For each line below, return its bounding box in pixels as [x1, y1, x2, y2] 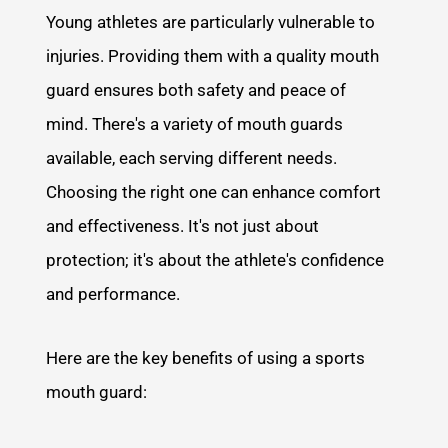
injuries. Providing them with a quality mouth [46, 46, 380, 67]
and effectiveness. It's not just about [46, 216, 320, 237]
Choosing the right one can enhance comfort [46, 182, 382, 203]
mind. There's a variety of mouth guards [46, 114, 344, 135]
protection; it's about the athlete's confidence [46, 250, 385, 271]
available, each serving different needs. [46, 148, 338, 169]
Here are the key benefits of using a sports [46, 347, 366, 368]
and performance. [46, 284, 181, 305]
